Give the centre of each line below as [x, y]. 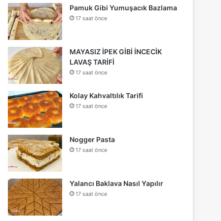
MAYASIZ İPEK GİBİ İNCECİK [116, 52]
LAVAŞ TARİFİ [92, 62]
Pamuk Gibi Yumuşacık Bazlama [124, 8]
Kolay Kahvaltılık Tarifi [107, 96]
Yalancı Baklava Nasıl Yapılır [117, 184]
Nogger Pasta [92, 140]
